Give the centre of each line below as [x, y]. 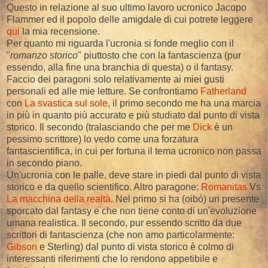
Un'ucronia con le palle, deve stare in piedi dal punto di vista [134, 175]
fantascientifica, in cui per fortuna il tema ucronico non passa [134, 151]
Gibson [22, 246]
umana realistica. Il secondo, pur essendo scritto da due [124, 223]
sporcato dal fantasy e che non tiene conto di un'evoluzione [132, 211]
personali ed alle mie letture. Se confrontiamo [103, 91]
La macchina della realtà [59, 199]
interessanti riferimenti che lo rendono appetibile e [112, 258]
